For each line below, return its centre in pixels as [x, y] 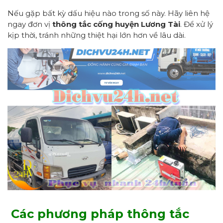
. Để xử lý [197, 24]
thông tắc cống [83, 24]
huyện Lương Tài [147, 24]
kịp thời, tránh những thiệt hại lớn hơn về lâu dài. [97, 35]
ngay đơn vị [30, 24]
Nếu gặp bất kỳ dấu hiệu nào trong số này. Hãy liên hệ [109, 13]
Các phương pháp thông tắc [100, 214]
